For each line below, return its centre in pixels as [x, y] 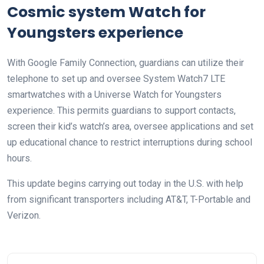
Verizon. [24, 216]
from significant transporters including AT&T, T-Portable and [129, 200]
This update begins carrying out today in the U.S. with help [125, 184]
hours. [19, 159]
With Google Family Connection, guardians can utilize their [126, 63]
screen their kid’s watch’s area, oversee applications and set [130, 127]
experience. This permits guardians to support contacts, [121, 111]
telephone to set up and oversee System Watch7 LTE [116, 79]
